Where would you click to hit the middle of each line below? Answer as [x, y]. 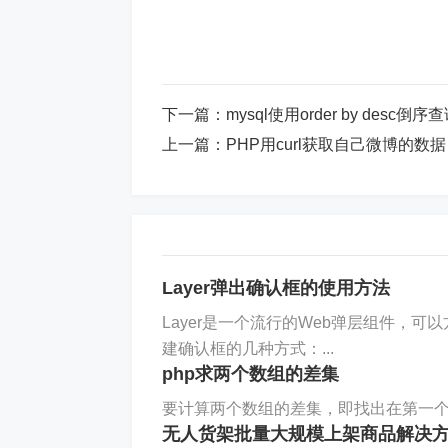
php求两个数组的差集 [250, 374]
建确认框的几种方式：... [248, 348]
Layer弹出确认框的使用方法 [276, 288]
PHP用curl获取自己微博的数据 [336, 144]
